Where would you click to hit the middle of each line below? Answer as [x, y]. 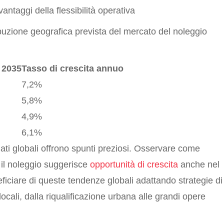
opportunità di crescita [134, 164]
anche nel [199, 164]
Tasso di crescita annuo [72, 68]
